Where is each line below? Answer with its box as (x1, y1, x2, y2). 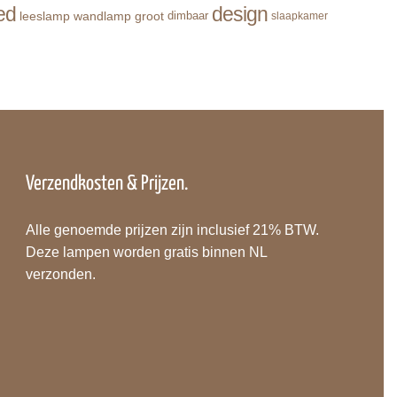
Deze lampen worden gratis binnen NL (26, 245, 268, 261)
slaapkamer (270, 10, 328, 23)
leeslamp (19, 8, 70, 23)
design (211, 3, 268, 27)
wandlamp (73, 8, 131, 23)
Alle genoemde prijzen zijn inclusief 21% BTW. (26, 222, 320, 238)
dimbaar (167, 9, 208, 23)
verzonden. (26, 267, 97, 283)
